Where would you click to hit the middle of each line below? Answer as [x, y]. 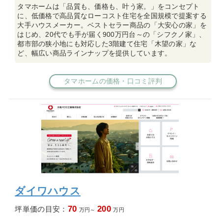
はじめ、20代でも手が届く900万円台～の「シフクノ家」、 [112, 34]
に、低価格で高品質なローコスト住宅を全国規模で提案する [112, 15]
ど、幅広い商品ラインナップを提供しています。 [95, 53]
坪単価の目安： [41, 209]
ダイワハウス [48, 191]
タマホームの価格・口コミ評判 [113, 81]
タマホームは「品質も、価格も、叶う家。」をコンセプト [109, 6]
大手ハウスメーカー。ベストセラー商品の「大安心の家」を [112, 25]
